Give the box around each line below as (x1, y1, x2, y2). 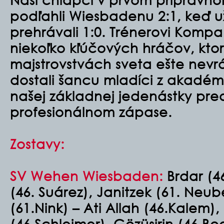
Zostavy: (10, 135, 64, 151)
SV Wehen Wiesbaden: (10, 167, 163, 183)
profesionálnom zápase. (10, 103, 172, 119)
